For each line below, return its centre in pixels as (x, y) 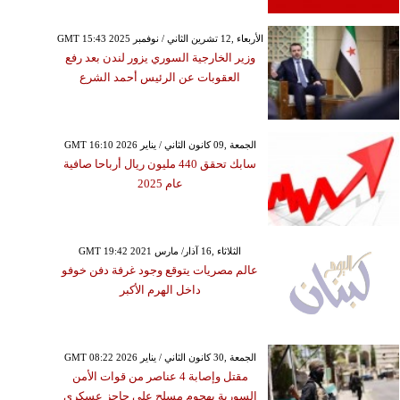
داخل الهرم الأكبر (160, 290)
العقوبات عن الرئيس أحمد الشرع (160, 78)
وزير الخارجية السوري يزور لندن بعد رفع (160, 58)
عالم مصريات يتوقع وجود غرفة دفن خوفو (160, 271)
